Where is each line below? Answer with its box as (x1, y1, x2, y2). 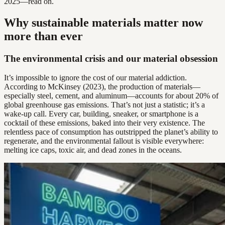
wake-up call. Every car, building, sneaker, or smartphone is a (4, 109, 198, 119)
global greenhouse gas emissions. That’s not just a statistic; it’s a (4, 100, 205, 109)
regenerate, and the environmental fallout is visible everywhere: (4, 137, 204, 146)
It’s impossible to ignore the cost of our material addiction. (4, 73, 187, 82)
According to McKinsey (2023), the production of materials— (4, 82, 200, 91)
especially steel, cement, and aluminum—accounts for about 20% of (4, 91, 218, 100)
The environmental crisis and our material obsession (4, 53, 218, 64)
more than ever (4, 29, 83, 43)
